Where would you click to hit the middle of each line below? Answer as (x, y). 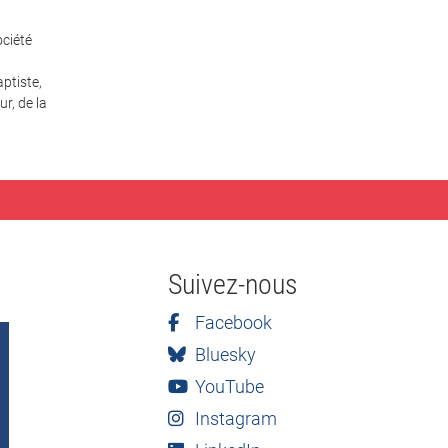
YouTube (227, 386)
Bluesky (223, 354)
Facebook (231, 322)
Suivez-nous (233, 284)
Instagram (233, 418)
